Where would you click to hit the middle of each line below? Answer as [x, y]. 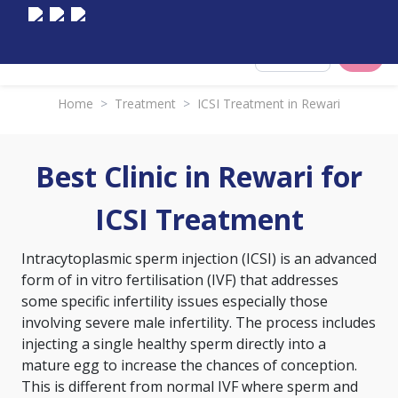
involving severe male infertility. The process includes [199, 322]
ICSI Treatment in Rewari [269, 103]
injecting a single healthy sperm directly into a [174, 344]
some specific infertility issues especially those [175, 301]
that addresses [289, 280]
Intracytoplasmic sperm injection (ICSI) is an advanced [199, 259]
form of [48, 280]
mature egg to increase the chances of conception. [189, 365]
